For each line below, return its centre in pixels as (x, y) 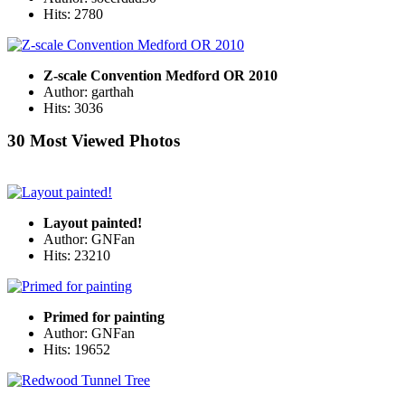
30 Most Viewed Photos (94, 141)
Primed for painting (104, 316)
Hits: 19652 (77, 349)
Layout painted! (93, 222)
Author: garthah (89, 92)
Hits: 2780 (73, 14)
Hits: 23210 (77, 255)
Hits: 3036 (73, 108)
